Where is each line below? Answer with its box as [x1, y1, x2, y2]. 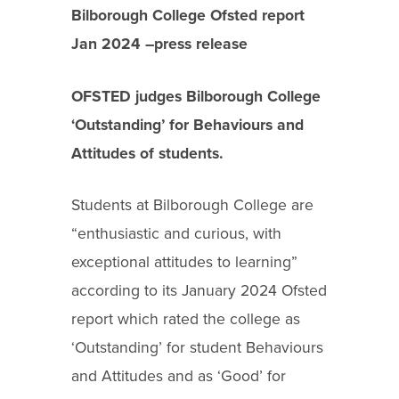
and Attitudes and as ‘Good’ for [71, 367, 286, 387]
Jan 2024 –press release [71, 34, 248, 53]
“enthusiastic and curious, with [71, 224, 281, 244]
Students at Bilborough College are [71, 196, 313, 216]
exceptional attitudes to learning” [71, 253, 297, 273]
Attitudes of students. [71, 143, 224, 163]
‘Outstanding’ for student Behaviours [71, 338, 323, 358]
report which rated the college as [71, 310, 300, 330]
